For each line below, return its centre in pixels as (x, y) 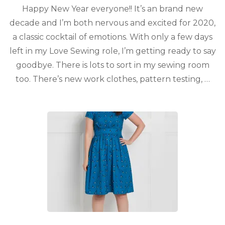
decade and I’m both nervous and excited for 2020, (113, 23)
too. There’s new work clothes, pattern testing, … (113, 79)
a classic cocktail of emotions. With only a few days (113, 37)
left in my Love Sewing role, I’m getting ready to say (113, 51)
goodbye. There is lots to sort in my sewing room (113, 65)
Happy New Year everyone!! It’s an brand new (113, 9)
